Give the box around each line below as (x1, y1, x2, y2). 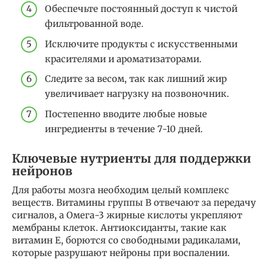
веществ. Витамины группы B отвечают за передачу (12, 196, 256, 208)
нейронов (12, 164, 72, 179)
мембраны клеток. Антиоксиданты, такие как (12, 221, 227, 233)
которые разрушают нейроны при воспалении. (12, 246, 230, 258)
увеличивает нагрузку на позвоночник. (45, 88, 229, 100)
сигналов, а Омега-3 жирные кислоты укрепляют (12, 209, 242, 221)
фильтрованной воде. (45, 18, 144, 30)
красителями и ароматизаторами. (45, 53, 202, 65)
